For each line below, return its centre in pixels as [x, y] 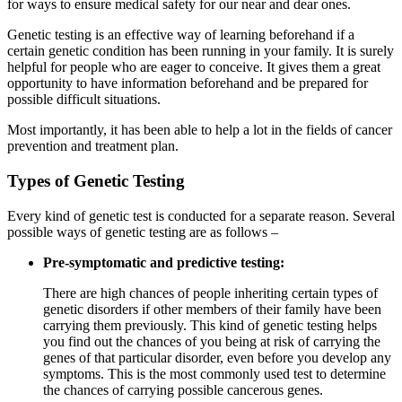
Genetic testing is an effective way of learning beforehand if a [181, 35]
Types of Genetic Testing [96, 180]
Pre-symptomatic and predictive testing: [166, 262]
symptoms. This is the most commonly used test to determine [214, 373]
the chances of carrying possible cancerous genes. [185, 389]
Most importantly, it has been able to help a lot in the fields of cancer [200, 130]
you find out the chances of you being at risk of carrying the [212, 341]
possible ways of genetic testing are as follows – [143, 232]
